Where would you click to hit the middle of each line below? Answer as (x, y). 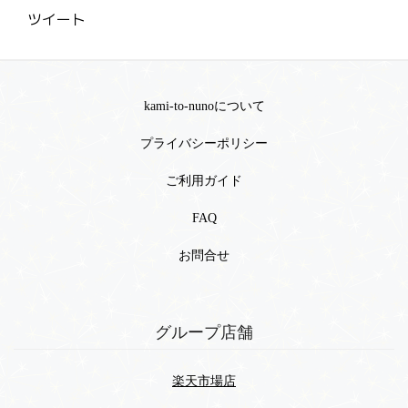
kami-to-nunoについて (204, 107)
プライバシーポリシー (204, 144)
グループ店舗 (204, 333)
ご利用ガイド (204, 181)
